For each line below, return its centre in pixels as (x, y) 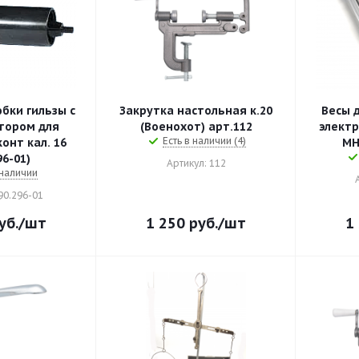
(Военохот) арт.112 (196, 127)
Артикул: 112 (196, 163)
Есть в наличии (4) (204, 141)
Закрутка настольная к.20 (196, 111)
